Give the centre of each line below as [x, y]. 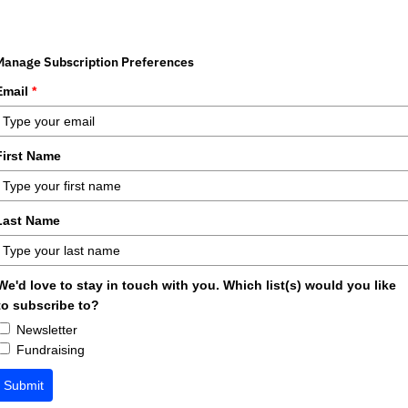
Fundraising [51, 349]
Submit [24, 385]
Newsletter [47, 329]
